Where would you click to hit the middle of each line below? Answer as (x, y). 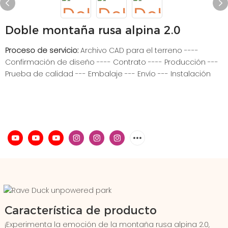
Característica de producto (80, 210)
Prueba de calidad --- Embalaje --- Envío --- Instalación (108, 74)
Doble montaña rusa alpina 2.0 (93, 30)
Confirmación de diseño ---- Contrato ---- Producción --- (112, 62)
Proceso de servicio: (43, 50)
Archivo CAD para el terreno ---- (139, 50)
